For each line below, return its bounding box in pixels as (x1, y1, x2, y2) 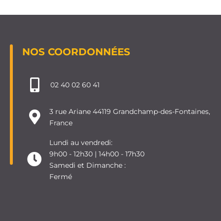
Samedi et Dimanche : (49, 160, 126, 170)
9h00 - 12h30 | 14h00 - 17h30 (49, 149, 145, 158)
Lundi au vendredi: (49, 138, 112, 147)
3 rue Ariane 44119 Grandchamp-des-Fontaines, (49, 107, 210, 116)
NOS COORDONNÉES (22, 45, 130, 58)
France (49, 118, 73, 127)
